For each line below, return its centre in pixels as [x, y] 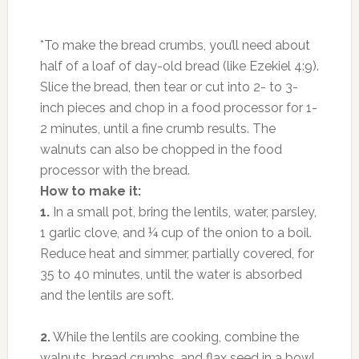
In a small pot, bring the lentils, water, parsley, [183, 212]
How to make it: [90, 191]
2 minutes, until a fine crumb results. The [157, 128]
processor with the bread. [115, 170]
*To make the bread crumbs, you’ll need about [175, 45]
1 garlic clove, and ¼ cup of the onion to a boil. [175, 232]
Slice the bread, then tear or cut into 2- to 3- [169, 87]
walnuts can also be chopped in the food [161, 149]
